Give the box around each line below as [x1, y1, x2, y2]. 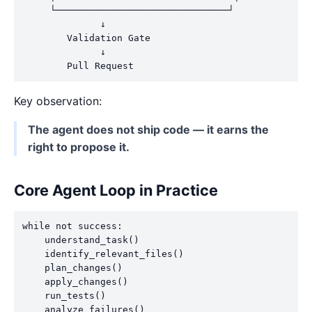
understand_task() [22, 234, 139, 245]
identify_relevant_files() [22, 248, 184, 259]
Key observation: [14, 93, 102, 108]
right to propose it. [28, 139, 130, 154]
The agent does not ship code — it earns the [28, 122, 269, 136]
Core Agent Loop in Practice [14, 180, 218, 199]
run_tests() [22, 290, 106, 301]
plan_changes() [22, 262, 123, 273]
